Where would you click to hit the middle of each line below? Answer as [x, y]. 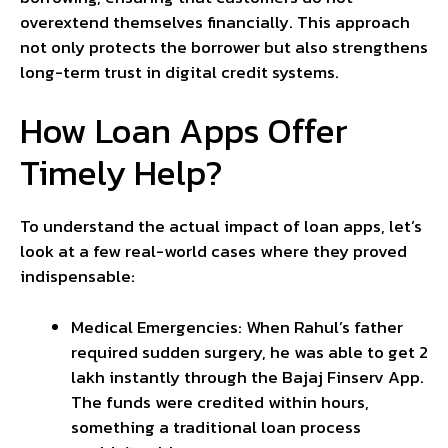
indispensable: [77, 276]
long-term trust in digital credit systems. [179, 71]
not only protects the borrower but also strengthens [224, 46]
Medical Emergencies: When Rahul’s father [237, 326]
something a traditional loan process [216, 426]
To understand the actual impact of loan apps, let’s [221, 226]
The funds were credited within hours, [220, 401]
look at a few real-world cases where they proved [213, 251]
